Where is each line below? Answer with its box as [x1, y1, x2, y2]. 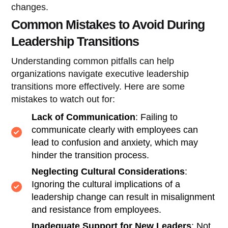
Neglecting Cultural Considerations [32, 166, 185, 177]
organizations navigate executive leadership [11, 68, 189, 79]
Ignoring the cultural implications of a [32, 179, 181, 189]
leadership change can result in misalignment [32, 191, 215, 202]
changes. [11, 2, 49, 12]
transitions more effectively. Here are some [11, 81, 185, 92]
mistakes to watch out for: [11, 94, 116, 104]
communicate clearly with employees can [32, 124, 198, 135]
